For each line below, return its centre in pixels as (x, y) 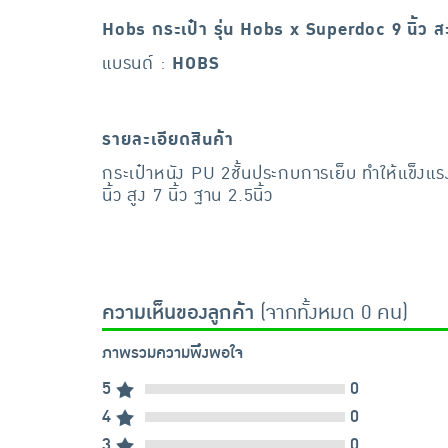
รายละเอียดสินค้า (168, 139)
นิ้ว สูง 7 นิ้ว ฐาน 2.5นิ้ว (188, 195)
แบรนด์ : (137, 63)
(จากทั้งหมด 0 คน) (331, 312)
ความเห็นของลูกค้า (178, 312)
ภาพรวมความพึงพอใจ (172, 352)
